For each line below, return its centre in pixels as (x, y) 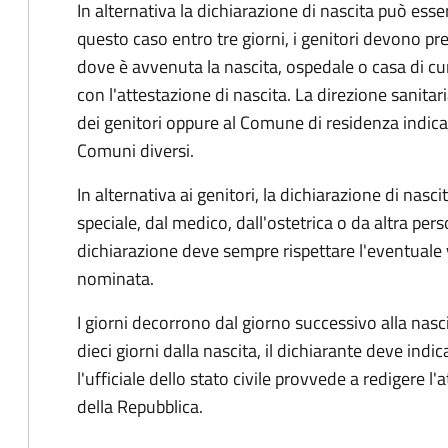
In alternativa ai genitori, (168, 194)
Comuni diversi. (135, 150)
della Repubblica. (140, 406)
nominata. (115, 278)
